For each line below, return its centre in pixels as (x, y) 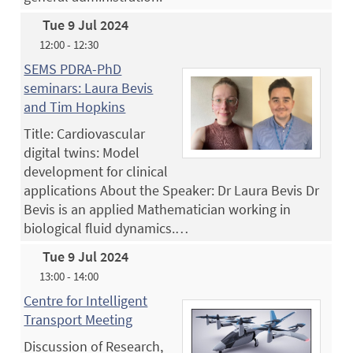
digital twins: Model (82, 152)
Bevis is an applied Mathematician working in (158, 209)
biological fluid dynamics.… (106, 228)
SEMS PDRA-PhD (73, 69)
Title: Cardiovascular (85, 133)
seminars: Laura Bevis (89, 87)
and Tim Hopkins (75, 106)
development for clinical (96, 171)
